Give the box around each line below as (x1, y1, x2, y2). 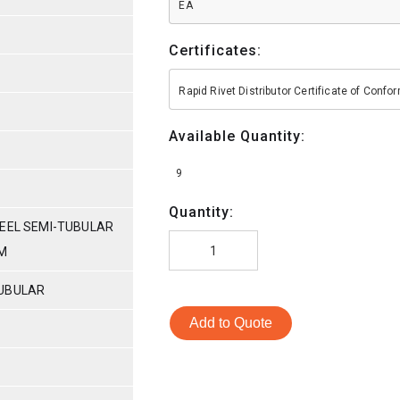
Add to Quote (189, 314, 273, 330)
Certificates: (169, 41, 262, 59)
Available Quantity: (169, 127, 306, 145)
